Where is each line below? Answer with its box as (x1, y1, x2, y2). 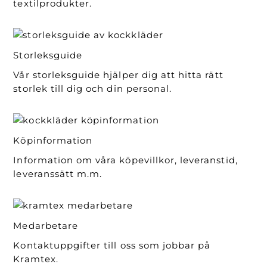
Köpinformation (13, 134, 93, 146)
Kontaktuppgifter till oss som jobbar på (13, 240, 211, 252)
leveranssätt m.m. (13, 168, 103, 180)
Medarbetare (13, 219, 78, 231)
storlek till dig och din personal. (13, 83, 172, 95)
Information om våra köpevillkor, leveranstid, (13, 154, 238, 166)
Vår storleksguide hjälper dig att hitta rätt (13, 69, 223, 81)
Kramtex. (13, 253, 58, 265)
